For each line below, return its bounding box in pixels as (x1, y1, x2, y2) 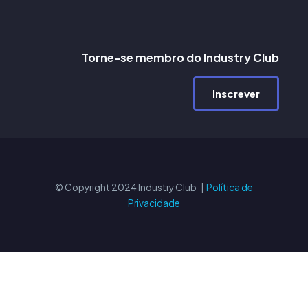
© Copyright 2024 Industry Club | (55, 181, 206, 193)
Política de (206, 181, 253, 193)
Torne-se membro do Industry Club (82, 49, 279, 65)
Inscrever (212, 86, 260, 100)
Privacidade (128, 197, 180, 209)
